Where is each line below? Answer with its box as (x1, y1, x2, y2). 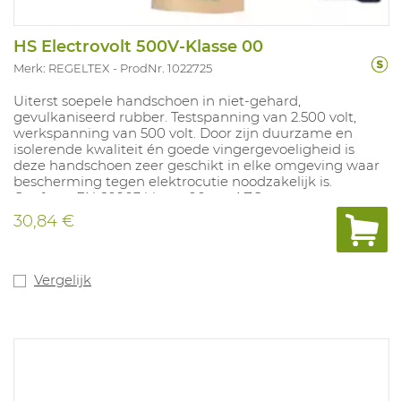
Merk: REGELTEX (13, 60, 109, 75)
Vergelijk (34, 270, 91, 288)
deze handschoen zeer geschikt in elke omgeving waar (13, 156, 380, 174)
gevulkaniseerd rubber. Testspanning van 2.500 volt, (13, 107, 356, 125)
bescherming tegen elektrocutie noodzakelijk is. (13, 172, 332, 190)
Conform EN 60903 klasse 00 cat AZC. (13, 188, 265, 206)
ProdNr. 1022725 (120, 60, 212, 75)
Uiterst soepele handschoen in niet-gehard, (13, 91, 301, 109)
